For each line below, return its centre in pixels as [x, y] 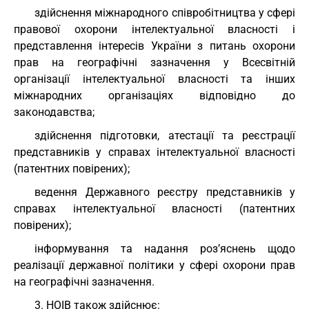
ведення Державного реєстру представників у [165, 192]
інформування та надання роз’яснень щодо [165, 249]
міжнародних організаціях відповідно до [154, 96]
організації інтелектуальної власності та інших [154, 79]
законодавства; [54, 112]
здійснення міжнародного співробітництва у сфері [165, 13]
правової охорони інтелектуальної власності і [154, 29]
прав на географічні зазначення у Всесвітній [154, 62]
